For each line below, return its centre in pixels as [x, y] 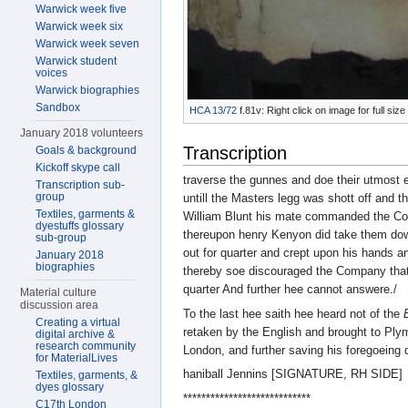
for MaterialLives [77, 358]
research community [86, 346]
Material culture [59, 292]
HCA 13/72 [213, 110]
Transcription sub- [81, 185]
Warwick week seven [88, 44]
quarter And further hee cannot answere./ [290, 289]
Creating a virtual [78, 322]
